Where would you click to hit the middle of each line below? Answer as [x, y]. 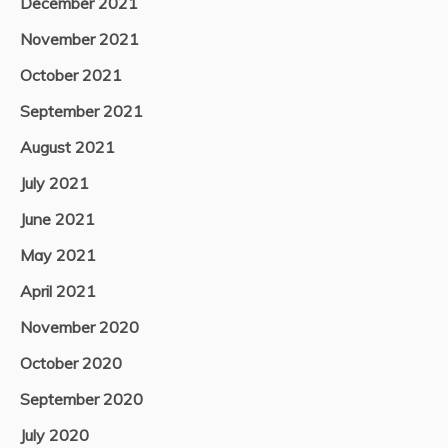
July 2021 [54, 183]
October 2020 [71, 363]
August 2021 [67, 147]
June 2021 [57, 219]
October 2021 [71, 75]
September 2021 [81, 111]
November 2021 [79, 39]
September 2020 [81, 399]
